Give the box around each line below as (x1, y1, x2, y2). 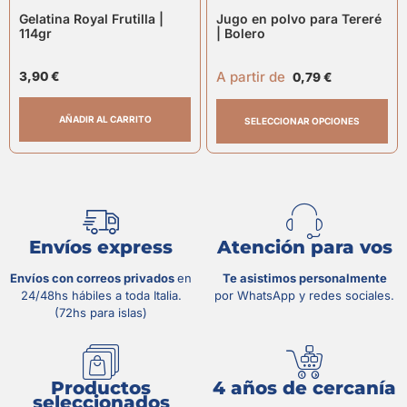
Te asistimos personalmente (222, 270, 387, 285)
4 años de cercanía (213, 376, 396, 399)
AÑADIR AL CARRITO (58, 113, 152, 124)
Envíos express (29, 235, 173, 258)
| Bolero (216, 25, 265, 42)
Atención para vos (216, 235, 392, 258)
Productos (51, 376, 151, 399)
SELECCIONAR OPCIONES (244, 114, 360, 126)
